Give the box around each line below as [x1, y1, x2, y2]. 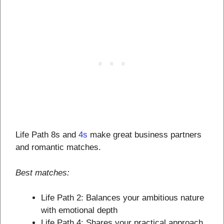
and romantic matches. [15, 142, 101, 152]
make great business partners [87, 130, 201, 140]
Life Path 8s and [15, 130, 78, 140]
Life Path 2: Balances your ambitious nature [41, 193, 204, 203]
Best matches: [15, 167, 69, 177]
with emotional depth [41, 205, 117, 215]
